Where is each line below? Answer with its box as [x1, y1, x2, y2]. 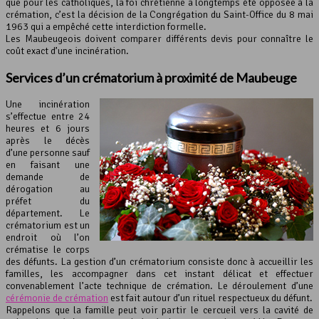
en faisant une [6, 159, 90, 172]
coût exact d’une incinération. [6, 45, 129, 58]
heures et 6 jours [6, 122, 90, 135]
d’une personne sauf [6, 147, 90, 159]
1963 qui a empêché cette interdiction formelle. [6, 21, 206, 33]
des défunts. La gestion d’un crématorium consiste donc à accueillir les [6, 256, 313, 268]
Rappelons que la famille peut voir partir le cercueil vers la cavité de [6, 304, 313, 317]
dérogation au [6, 183, 90, 196]
